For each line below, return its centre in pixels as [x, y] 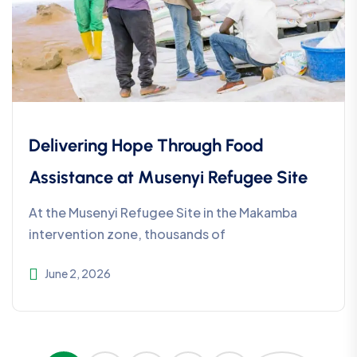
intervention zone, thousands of [127, 234]
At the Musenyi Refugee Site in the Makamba [163, 213]
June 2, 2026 [78, 274]
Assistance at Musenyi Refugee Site [168, 178]
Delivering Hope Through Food [146, 146]
